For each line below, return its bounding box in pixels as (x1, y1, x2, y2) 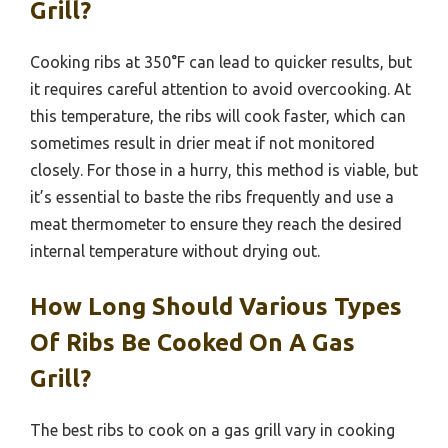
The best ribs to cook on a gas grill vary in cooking (30, 420, 395, 439)
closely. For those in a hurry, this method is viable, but (30, 160, 418, 179)
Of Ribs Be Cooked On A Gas (30, 328, 355, 356)
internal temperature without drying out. (30, 241, 320, 260)
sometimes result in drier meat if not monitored (30, 133, 375, 152)
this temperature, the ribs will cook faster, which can (30, 106, 406, 125)
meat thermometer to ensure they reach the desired (30, 214, 402, 233)
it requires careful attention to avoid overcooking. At (30, 79, 411, 98)
